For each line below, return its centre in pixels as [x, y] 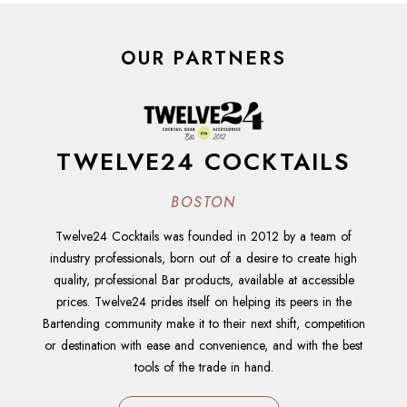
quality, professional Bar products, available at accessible [203, 279]
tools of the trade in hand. [203, 367]
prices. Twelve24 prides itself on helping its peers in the [203, 301]
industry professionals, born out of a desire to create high [203, 258]
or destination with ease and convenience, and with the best [203, 345]
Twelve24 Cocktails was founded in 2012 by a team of [203, 236]
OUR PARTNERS [203, 59]
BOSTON [203, 202]
